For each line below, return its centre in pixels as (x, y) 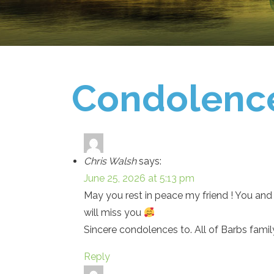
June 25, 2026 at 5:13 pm (139, 178)
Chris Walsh (110, 161)
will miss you (114, 213)
